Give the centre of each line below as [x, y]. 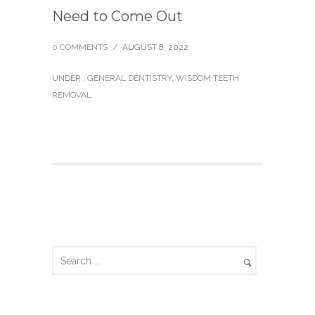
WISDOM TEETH [207, 78]
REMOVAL [72, 95]
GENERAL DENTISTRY [128, 78]
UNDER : [69, 78]
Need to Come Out [117, 17]
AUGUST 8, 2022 [155, 47]
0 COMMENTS [80, 47]
